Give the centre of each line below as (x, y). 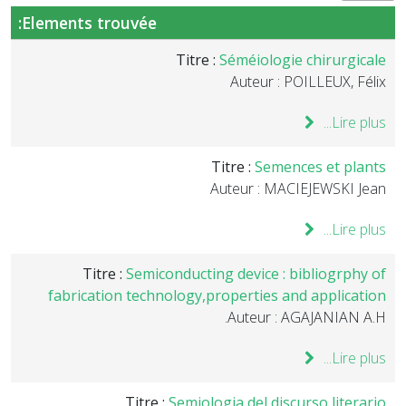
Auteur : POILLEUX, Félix (308, 82)
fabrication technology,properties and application (217, 295)
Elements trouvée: (89, 23)
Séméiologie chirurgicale (303, 60)
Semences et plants (320, 167)
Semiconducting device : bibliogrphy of (256, 274)
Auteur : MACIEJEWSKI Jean (298, 188)
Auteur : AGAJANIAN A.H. (307, 317)
